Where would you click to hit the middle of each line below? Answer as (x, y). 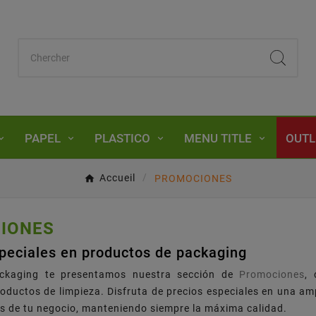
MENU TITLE (218, 138)
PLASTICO (122, 138)
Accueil (117, 178)
